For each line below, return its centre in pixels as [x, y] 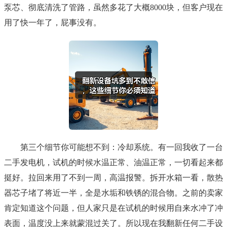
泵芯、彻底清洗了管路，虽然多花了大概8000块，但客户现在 [113, 8]
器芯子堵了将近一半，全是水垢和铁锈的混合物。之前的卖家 [113, 193]
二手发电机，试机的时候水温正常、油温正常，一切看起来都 [113, 163]
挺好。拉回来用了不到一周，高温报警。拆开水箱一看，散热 [113, 178]
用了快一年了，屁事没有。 [53, 23]
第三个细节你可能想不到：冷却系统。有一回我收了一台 [122, 147]
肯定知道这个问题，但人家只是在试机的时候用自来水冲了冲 [113, 208]
